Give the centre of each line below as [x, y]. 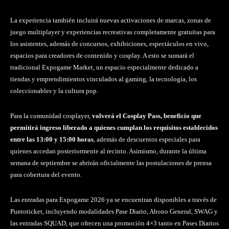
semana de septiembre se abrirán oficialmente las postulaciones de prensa [111, 163]
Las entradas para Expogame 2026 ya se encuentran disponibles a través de [113, 199]
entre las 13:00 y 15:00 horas [52, 139]
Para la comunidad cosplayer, [51, 116]
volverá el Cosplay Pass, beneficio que [147, 116]
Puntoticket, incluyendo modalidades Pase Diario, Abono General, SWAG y [114, 211]
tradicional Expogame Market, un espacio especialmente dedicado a [104, 67]
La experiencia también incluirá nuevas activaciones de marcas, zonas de [111, 20]
